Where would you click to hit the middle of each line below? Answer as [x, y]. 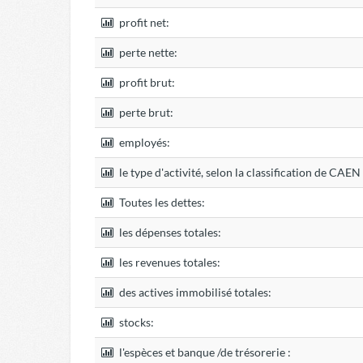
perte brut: [145, 112]
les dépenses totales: [169, 232]
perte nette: [147, 52]
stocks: [135, 322]
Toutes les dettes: [161, 202]
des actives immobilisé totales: [194, 292]
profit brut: [146, 82]
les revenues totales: [169, 262]
